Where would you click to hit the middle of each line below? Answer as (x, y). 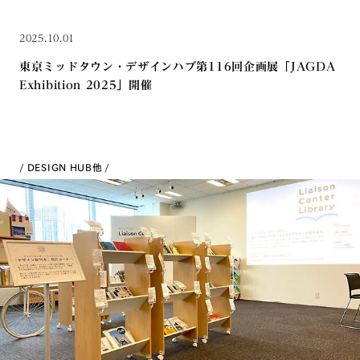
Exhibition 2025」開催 (86, 85)
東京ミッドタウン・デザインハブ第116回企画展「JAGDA (178, 67)
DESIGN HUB (59, 167)
